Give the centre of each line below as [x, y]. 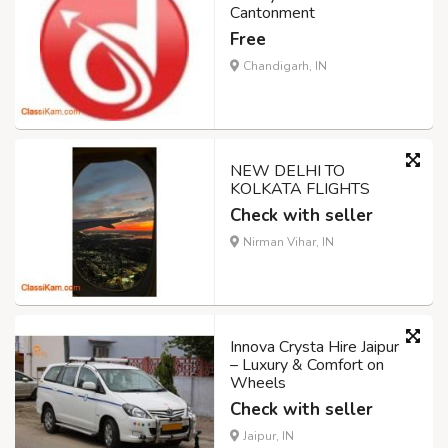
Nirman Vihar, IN [287, 242]
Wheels [258, 383]
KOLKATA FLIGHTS [300, 189]
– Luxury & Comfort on [307, 365]
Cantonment [272, 13]
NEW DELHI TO [287, 171]
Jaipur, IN [267, 436]
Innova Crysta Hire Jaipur [314, 347]
